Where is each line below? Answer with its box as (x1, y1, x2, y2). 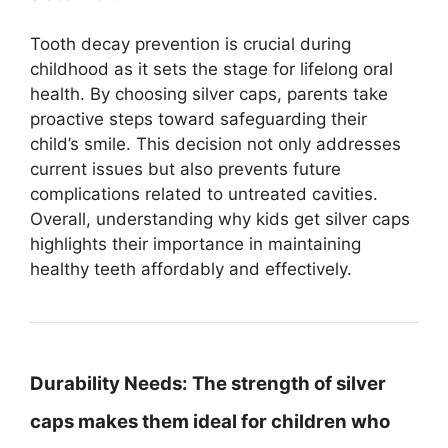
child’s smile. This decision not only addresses (30, 134, 401, 154)
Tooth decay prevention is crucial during (30, 34, 351, 54)
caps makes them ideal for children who (30, 410, 390, 433)
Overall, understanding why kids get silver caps (30, 209, 410, 229)
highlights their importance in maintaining (30, 234, 361, 254)
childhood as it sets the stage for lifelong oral (30, 59, 393, 79)
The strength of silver (188, 372, 386, 395)
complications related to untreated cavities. (30, 184, 378, 204)
